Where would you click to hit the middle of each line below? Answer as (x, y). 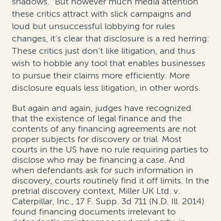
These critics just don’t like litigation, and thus (104, 51)
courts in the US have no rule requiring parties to (110, 149)
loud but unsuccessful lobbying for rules (93, 26)
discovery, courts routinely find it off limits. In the (110, 180)
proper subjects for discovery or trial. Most (97, 139)
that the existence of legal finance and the (97, 118)
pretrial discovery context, (65, 191)
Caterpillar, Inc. (42, 201)
